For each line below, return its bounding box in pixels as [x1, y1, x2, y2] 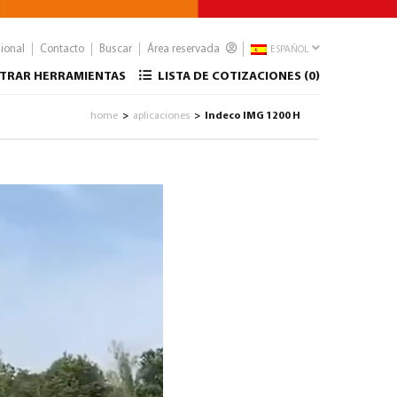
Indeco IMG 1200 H [205, 111, 300, 121]
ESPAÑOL [269, 45, 308, 56]
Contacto [40, 43, 84, 55]
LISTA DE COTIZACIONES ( [155, 70, 308, 83]
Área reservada [147, 43, 222, 55]
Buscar [99, 43, 132, 55]
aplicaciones [133, 111, 190, 121]
